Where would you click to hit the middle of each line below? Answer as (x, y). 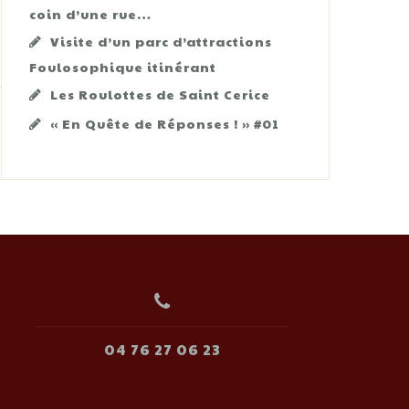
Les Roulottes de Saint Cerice (160, 94)
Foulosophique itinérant (123, 67)
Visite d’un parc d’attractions (161, 41)
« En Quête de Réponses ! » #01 (165, 123)
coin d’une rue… (90, 14)
